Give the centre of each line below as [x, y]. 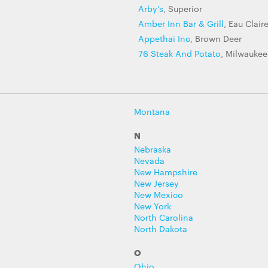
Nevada [149, 160]
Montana [152, 111]
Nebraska [153, 149]
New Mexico [159, 194]
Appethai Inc [164, 38]
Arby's [151, 8]
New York [153, 206]
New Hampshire [166, 172]
